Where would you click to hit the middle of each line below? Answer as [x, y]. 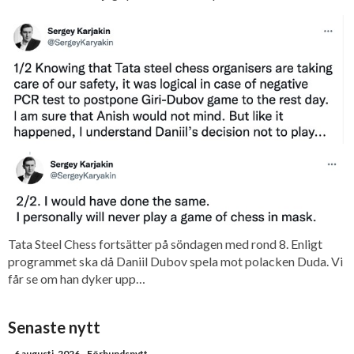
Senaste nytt [54, 327]
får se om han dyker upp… [77, 278]
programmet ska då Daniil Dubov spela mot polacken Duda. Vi [175, 261]
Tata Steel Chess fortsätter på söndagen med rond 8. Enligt [165, 243]
